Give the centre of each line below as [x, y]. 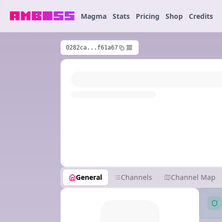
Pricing [148, 16]
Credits [201, 16]
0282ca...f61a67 [92, 48]
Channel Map [193, 177]
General [89, 177]
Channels [137, 177]
